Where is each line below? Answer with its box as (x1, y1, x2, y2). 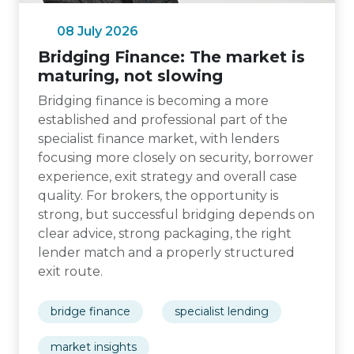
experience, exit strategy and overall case (38, 169, 297, 184)
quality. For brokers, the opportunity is (38, 188, 278, 203)
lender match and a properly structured (38, 245, 295, 260)
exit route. (38, 264, 103, 279)
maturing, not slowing (38, 66, 223, 85)
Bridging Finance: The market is (38, 47, 305, 66)
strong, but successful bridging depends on (38, 207, 314, 222)
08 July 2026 (57, 24, 138, 39)
